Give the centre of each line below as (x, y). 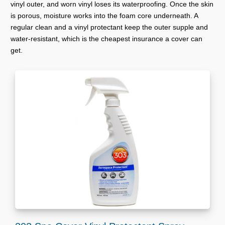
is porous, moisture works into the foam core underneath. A (104, 16)
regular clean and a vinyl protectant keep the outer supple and (109, 27)
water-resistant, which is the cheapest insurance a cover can (106, 39)
